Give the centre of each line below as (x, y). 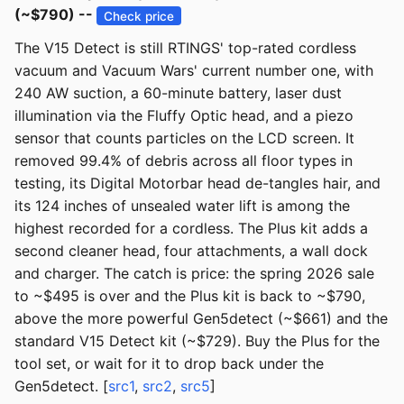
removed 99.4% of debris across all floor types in (184, 161)
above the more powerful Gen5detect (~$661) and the (201, 319)
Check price (139, 16)
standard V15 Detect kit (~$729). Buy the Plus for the (197, 341)
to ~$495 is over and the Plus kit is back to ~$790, (190, 296)
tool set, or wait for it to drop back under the (169, 364)
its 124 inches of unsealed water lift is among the (182, 206)
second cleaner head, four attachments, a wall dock (191, 251)
